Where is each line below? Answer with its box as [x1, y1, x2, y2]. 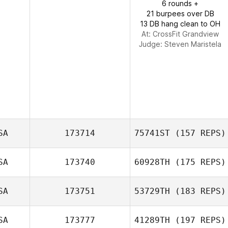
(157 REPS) [170, 128, 226, 138]
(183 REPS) [170, 186, 226, 196]
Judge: [139, 40, 164, 48]
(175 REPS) [170, 157, 226, 167]
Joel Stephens [173, 170, 222, 179]
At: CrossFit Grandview [141, 30, 219, 38]
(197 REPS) [170, 215, 226, 225]
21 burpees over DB [146, 9, 214, 18]
